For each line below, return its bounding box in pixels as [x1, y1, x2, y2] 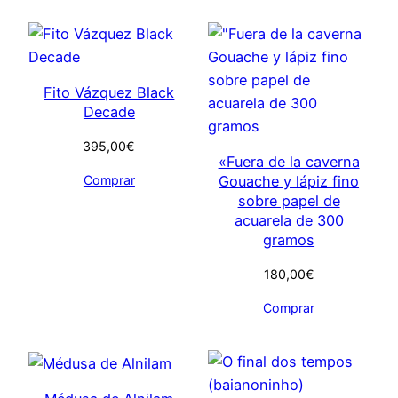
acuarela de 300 [234, 211, 344, 230]
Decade [83, 103, 135, 122]
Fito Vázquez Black [44, 84, 175, 102]
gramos [263, 231, 315, 250]
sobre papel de [237, 192, 340, 211]
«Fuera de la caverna [218, 153, 360, 171]
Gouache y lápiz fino [219, 172, 360, 191]
